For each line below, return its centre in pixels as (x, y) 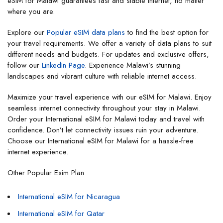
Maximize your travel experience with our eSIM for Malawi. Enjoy (110, 97)
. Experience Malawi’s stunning (133, 65)
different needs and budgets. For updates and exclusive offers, (108, 54)
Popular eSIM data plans (86, 32)
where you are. (31, 11)
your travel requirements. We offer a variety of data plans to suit (110, 43)
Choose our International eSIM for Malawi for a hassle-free (101, 141)
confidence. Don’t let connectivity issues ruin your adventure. (103, 130)
